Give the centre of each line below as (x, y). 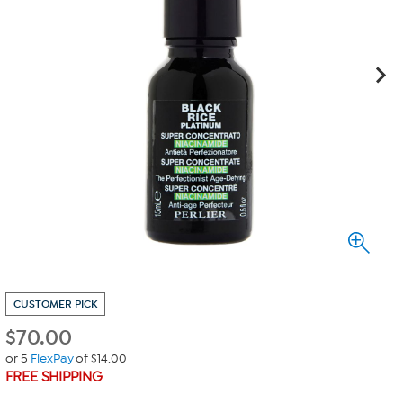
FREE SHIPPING (54, 377)
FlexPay (52, 358)
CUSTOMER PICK (55, 304)
